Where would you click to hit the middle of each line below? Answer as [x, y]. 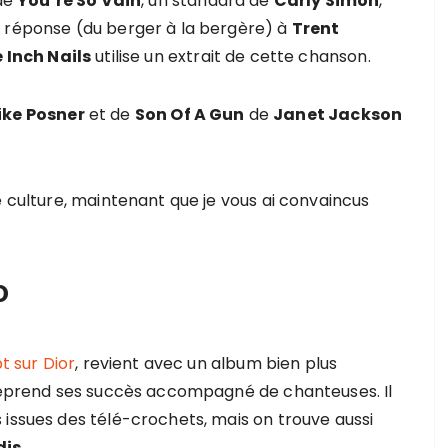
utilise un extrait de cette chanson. [231, 56]
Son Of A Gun [189, 114]
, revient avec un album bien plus [206, 363]
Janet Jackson [338, 114]
